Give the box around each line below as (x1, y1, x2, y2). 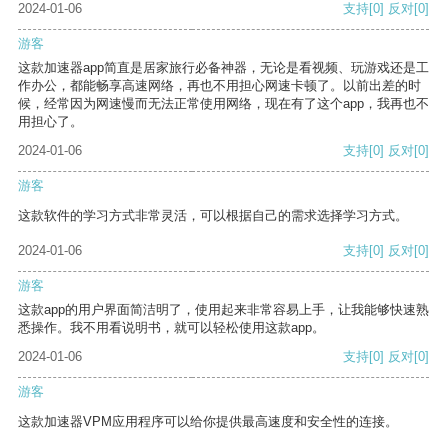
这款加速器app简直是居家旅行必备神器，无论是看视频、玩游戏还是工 (18, 60, 429, 76)
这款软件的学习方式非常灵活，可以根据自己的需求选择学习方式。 (18, 208, 408, 224)
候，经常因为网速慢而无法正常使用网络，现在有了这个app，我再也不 (18, 96, 429, 112)
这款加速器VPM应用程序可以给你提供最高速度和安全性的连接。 (18, 414, 398, 430)
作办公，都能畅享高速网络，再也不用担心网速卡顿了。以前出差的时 (18, 78, 421, 94)
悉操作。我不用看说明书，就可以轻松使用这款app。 (18, 320, 325, 336)
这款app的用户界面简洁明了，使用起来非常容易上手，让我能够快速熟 (18, 302, 429, 318)
